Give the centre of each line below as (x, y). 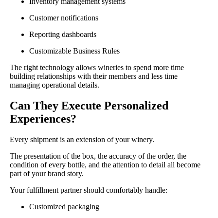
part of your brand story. (47, 173)
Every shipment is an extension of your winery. (82, 139)
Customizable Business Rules (74, 51)
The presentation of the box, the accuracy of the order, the (98, 156)
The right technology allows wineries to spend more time (97, 68)
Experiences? (43, 119)
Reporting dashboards (63, 35)
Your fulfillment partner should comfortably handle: (89, 190)
